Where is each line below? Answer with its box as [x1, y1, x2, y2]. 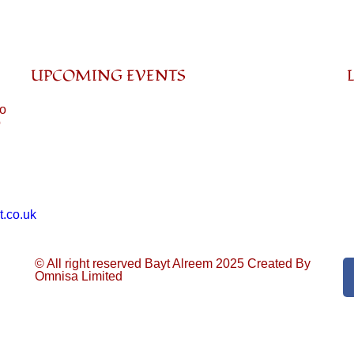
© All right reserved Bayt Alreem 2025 [34, 256, 244, 270]
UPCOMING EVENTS [30, 65, 186, 86]
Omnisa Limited [34, 269, 122, 283]
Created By [243, 256, 311, 270]
